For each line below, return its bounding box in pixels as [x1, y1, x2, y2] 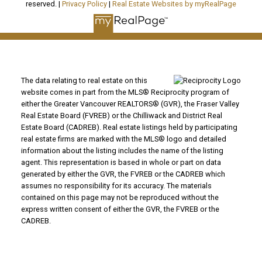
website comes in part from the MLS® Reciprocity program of [20, 87, 229, 96]
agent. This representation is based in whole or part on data [20, 157, 221, 167]
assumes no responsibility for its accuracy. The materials [20, 181, 212, 190]
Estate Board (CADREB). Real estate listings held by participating [20, 122, 237, 132]
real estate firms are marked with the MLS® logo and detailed [20, 134, 226, 143]
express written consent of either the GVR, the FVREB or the [20, 204, 219, 213]
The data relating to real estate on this [20, 75, 147, 85]
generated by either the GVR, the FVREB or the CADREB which [20, 169, 225, 178]
